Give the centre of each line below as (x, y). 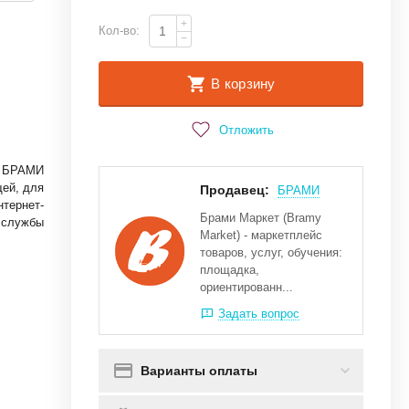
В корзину (243, 84)
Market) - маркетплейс (261, 235)
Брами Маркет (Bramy (260, 218)
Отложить (247, 130)
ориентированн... (246, 287)
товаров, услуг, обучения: (271, 252)
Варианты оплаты (199, 370)
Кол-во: (119, 31)
